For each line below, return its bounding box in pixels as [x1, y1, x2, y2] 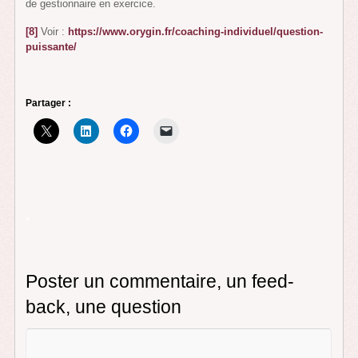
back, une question [26, 296, 182, 317]
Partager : [26, 97, 72, 109]
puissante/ [26, 41, 78, 54]
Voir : [38, 26, 69, 38]
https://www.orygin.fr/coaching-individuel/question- [68, 26, 324, 38]
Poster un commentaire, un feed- [26, 270, 295, 292]
